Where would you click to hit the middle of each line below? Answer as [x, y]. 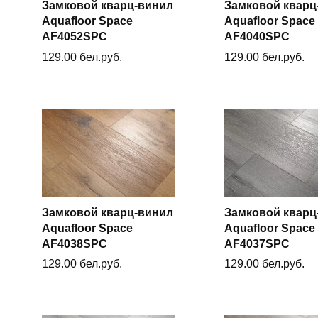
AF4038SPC [75, 243]
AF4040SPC [257, 37]
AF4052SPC [75, 37]
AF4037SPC [257, 243]
